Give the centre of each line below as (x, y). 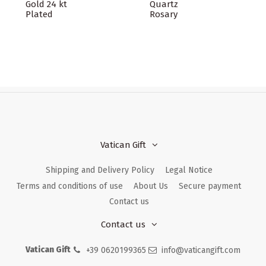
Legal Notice (189, 170)
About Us (151, 186)
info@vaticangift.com (201, 250)
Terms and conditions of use (70, 186)
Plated (39, 15)
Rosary (164, 15)
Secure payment (210, 186)
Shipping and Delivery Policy (100, 170)
